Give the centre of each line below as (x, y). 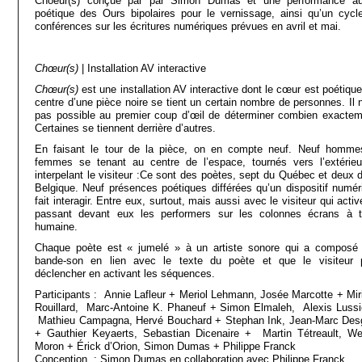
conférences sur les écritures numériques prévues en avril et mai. (188, 26)
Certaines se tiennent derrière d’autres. (125, 128)
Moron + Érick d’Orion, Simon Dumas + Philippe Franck (165, 346)
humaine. (56, 227)
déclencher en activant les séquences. (125, 274)
